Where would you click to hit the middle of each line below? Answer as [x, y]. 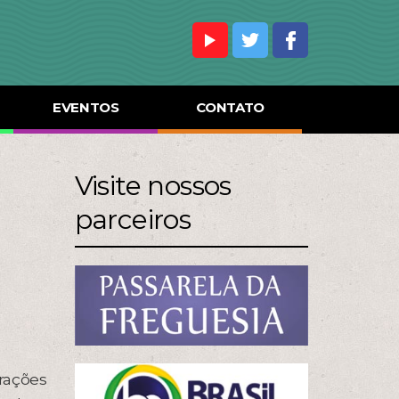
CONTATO [230, 107]
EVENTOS [86, 107]
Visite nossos [153, 186]
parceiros [133, 220]
